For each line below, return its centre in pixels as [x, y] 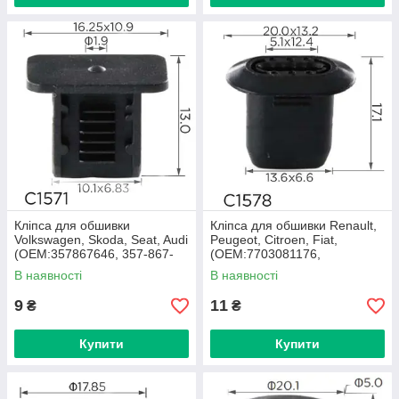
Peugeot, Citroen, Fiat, [274, 240]
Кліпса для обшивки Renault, [293, 225]
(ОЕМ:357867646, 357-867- [94, 254]
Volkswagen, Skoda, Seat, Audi [101, 240]
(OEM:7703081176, [265, 254]
